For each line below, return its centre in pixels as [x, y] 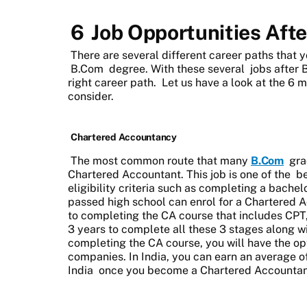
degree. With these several [177, 69]
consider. [92, 96]
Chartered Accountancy [124, 137]
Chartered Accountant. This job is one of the [181, 174]
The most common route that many [161, 160]
